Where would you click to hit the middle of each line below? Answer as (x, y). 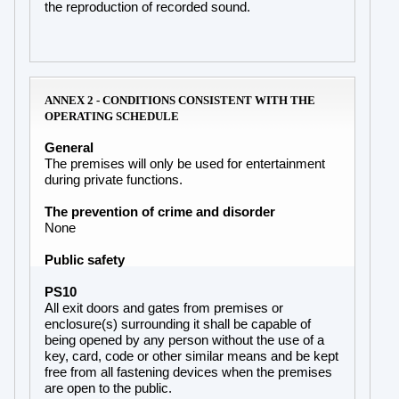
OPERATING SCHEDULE (112, 116)
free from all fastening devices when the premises (188, 372)
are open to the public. (110, 388)
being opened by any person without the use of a (184, 340)
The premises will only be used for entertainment (185, 163)
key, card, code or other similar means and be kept (191, 356)
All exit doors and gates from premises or (164, 308)
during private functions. (114, 179)
